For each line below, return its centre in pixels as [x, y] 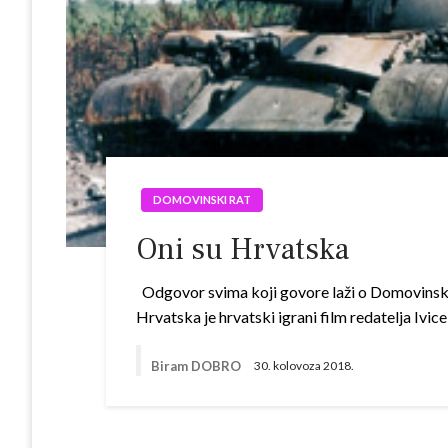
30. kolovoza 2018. [304, 366]
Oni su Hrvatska [243, 249]
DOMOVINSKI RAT [202, 199]
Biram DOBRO [198, 365]
